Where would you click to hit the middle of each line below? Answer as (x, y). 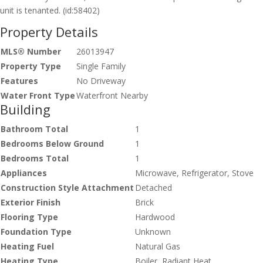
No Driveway (101, 81)
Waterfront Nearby (112, 96)
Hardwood (155, 217)
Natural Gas (158, 247)
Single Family (101, 66)
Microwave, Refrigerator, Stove (194, 173)
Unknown (153, 232)
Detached (154, 188)
